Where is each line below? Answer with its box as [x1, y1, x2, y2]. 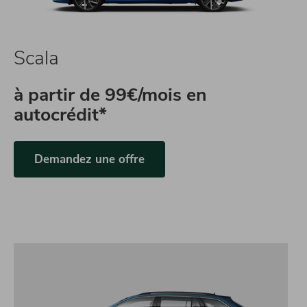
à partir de [14, 82, 105, 107]
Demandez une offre [34, 151, 145, 167]
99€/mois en [105, 82, 207, 107]
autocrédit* [14, 102, 107, 127]
